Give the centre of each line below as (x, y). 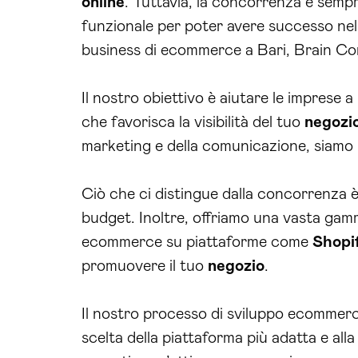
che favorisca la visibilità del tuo (193, 122)
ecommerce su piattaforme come (197, 242)
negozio (236, 266)
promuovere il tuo (145, 266)
